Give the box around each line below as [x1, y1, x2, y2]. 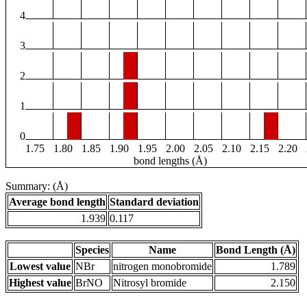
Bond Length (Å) [216, 244, 295, 256]
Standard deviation [110, 196, 199, 208]
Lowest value [10, 260, 71, 273]
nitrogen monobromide [113, 260, 212, 273]
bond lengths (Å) [134, 155, 207, 167]
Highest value [9, 277, 71, 289]
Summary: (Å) [5, 180, 68, 193]
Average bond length [9, 196, 106, 208]
